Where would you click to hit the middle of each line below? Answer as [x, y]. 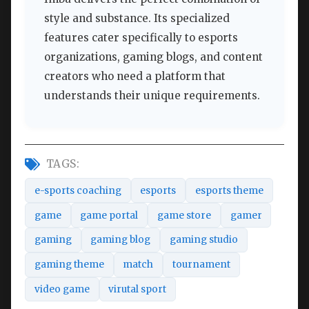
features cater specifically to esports [141, 38]
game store [184, 215]
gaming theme [69, 265]
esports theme [229, 190]
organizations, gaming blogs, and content [153, 57]
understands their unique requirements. [152, 96]
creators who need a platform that [135, 77]
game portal [109, 215]
